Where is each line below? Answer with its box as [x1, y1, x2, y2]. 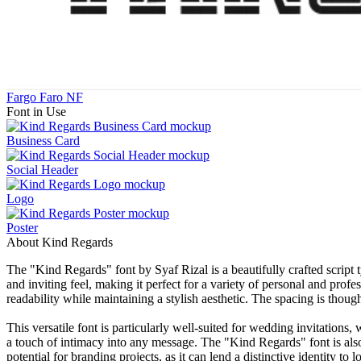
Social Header [6, 162, 78, 176]
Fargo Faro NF [6, 89, 83, 104]
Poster [6, 220, 38, 234]
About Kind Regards [6, 234, 113, 249]
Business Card [6, 133, 80, 147]
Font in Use [6, 104, 66, 118]
